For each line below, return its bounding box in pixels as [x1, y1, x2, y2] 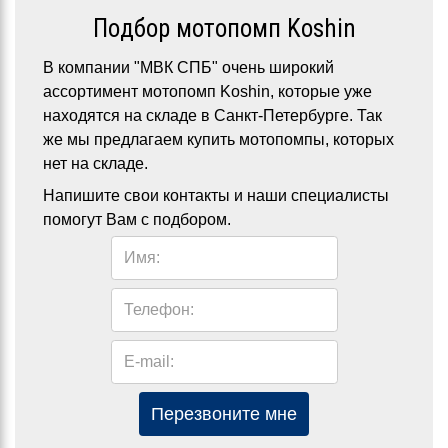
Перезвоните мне [151, 404, 297, 424]
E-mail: [123, 353, 174, 370]
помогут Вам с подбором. [43, 211, 231, 228]
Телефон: [123, 301, 194, 318]
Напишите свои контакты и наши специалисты [43, 187, 389, 204]
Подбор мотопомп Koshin [92, 14, 356, 43]
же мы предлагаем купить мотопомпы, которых [43, 131, 394, 148]
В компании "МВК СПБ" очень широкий [43, 59, 334, 76]
